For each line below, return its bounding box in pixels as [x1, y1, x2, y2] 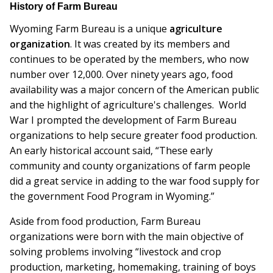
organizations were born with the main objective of [10, 230, 244, 244]
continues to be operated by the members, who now [10, 52, 249, 66]
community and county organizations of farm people [10, 159, 250, 173]
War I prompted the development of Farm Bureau [10, 113, 236, 127]
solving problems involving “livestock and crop [10, 245, 221, 259]
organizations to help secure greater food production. [10, 129, 260, 143]
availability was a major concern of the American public [10, 83, 259, 97]
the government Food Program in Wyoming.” [10, 190, 214, 204]
